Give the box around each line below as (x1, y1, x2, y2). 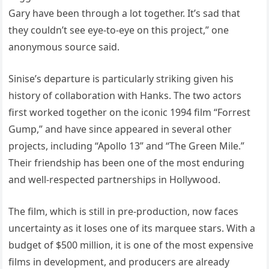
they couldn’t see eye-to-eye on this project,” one (8, 23, 229, 37)
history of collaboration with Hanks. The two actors (8, 88, 242, 102)
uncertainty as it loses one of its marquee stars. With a (8, 221, 256, 235)
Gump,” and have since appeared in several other (8, 122, 232, 136)
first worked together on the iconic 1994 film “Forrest (8, 105, 251, 119)
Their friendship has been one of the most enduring (8, 156, 245, 169)
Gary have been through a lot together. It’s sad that (8, 6, 241, 20)
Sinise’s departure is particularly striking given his (8, 71, 234, 85)
